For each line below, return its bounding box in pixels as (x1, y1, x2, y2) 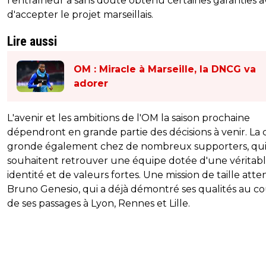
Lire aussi (7, 34, 57, 49)
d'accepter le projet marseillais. (7, 9, 153, 21)
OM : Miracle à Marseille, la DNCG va (74, 63, 256, 75)
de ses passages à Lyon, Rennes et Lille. (7, 198, 190, 210)
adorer (74, 77, 108, 89)
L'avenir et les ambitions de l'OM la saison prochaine (7, 112, 250, 124)
